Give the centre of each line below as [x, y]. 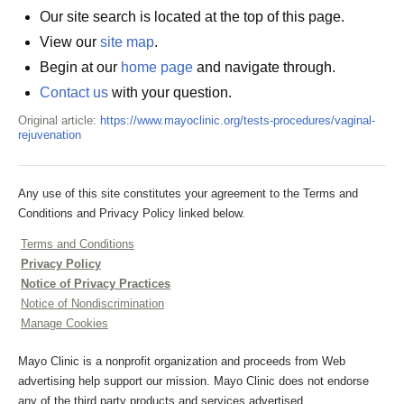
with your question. [170, 92]
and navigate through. [264, 67]
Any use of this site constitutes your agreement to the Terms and [188, 193]
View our [70, 42]
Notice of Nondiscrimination [92, 303]
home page [157, 67]
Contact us [74, 92]
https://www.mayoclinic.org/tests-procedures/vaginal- [238, 120]
